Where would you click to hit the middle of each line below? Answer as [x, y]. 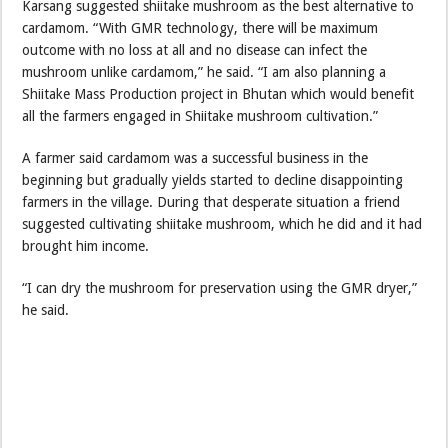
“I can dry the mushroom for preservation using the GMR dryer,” [220, 288]
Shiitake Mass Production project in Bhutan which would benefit [218, 94]
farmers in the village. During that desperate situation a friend [211, 202]
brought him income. [86, 246]
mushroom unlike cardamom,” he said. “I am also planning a [204, 72]
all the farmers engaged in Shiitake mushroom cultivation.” [200, 116]
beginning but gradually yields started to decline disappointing [213, 180]
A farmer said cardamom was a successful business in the [195, 158]
